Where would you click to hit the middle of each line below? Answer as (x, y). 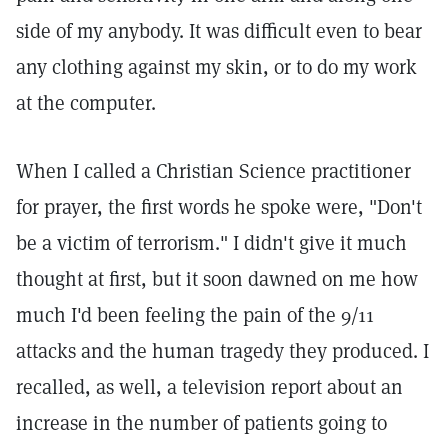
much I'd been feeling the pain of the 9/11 (195, 315)
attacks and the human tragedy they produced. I (222, 351)
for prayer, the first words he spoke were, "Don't (219, 207)
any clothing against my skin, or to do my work (216, 67)
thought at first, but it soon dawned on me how (217, 279)
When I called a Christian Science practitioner (213, 171)
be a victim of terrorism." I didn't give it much (211, 243)
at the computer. (86, 103)
